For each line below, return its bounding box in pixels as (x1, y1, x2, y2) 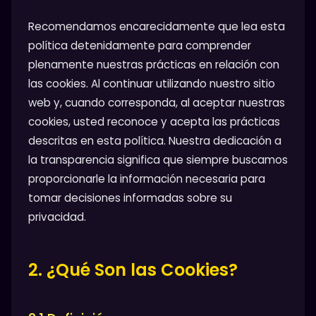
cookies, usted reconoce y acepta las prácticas (28, 114, 280, 130)
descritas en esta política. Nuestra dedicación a (28, 133, 281, 149)
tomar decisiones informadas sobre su (28, 190, 232, 206)
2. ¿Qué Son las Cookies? (28, 258, 238, 282)
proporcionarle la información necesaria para (28, 171, 265, 187)
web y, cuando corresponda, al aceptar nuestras (28, 95, 285, 111)
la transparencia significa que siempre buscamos (28, 152, 288, 168)
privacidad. (28, 209, 86, 225)
